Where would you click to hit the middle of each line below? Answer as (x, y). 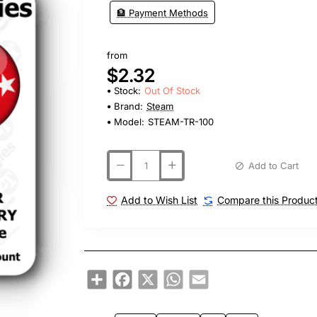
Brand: (129, 106)
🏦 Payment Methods (163, 12)
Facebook (153, 275)
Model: (129, 122)
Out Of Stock (173, 91)
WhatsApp (205, 275)
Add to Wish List (160, 200)
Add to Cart (273, 165)
